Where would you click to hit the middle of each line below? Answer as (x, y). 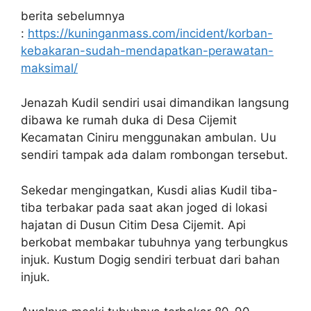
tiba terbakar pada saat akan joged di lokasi (144, 207)
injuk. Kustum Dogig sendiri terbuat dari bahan (152, 259)
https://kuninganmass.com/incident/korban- (150, 33)
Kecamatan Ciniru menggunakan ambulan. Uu (149, 137)
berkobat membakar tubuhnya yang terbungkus (154, 242)
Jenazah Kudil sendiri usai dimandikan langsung (155, 103)
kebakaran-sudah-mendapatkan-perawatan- (147, 50)
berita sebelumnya (73, 16)
